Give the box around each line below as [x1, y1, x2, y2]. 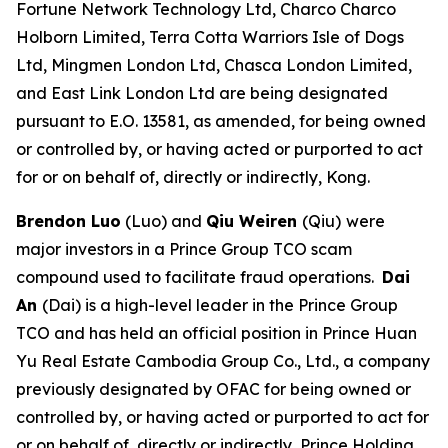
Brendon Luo [16, 210, 121, 231]
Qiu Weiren [206, 210, 302, 231]
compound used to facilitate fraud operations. [16, 266, 382, 287]
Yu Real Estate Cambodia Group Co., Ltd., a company [16, 350, 430, 371]
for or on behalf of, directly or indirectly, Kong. [16, 166, 378, 187]
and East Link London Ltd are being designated [16, 82, 388, 103]
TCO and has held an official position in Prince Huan [16, 322, 417, 343]
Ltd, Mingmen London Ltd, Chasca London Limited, [16, 54, 412, 75]
